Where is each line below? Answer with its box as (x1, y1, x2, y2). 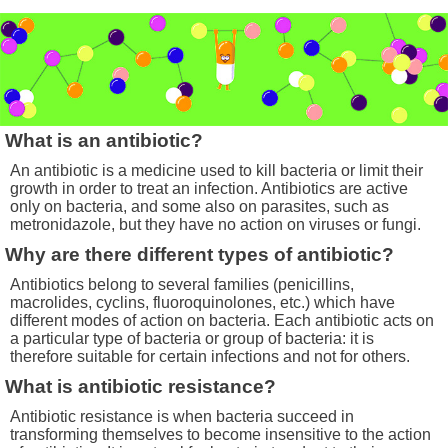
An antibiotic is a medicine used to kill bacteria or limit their (10, 161, 423, 179)
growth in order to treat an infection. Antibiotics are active (10, 179, 408, 197)
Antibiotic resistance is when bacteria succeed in (10, 407, 354, 425)
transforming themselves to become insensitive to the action (10, 425, 431, 443)
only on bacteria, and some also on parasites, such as (10, 197, 389, 215)
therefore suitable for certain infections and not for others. (10, 347, 410, 365)
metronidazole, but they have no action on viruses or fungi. (10, 215, 421, 233)
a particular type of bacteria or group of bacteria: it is (10, 329, 374, 347)
